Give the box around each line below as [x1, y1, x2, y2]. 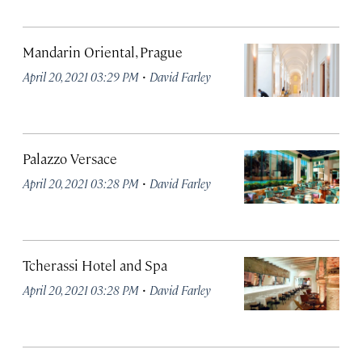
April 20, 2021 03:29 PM [23, 68, 139, 84]
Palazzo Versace [23, 149, 117, 167]
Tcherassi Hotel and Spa [23, 255, 167, 274]
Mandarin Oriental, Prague [23, 42, 183, 61]
